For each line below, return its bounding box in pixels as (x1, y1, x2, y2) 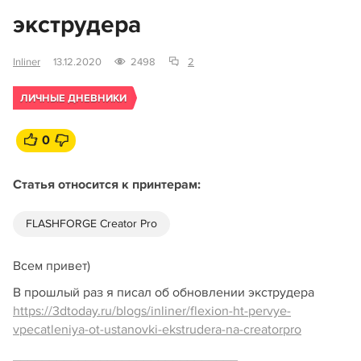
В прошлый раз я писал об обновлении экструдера (13, 284, 314, 301)
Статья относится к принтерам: (13, 176, 201, 193)
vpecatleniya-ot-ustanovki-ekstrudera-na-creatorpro (13, 322, 301, 338)
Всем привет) (13, 258, 90, 274)
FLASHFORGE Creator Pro (26, 217, 157, 230)
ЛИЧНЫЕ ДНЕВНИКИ (20, 92, 127, 105)
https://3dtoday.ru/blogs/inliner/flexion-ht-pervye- (13, 303, 291, 319)
